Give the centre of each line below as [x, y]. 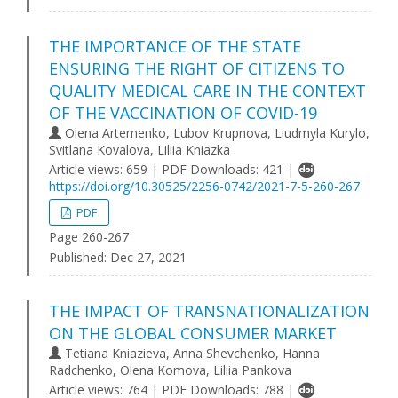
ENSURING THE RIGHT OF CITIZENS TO [197, 68]
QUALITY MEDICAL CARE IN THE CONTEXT [207, 91]
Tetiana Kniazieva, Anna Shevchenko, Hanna [191, 353]
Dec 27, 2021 [147, 257]
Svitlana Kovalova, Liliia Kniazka [139, 150]
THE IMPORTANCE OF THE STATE [175, 46]
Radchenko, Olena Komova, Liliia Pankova [170, 370]
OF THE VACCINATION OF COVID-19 [183, 113]
